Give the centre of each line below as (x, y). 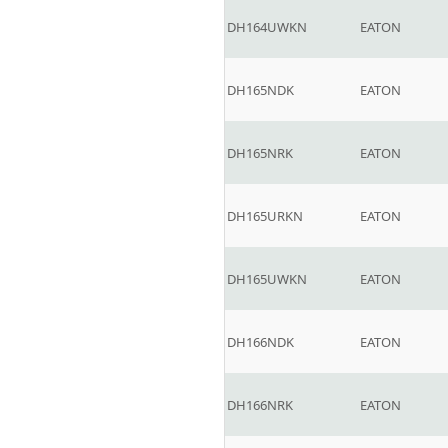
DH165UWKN (267, 279)
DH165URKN (265, 216)
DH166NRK (260, 405)
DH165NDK (260, 90)
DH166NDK (260, 342)
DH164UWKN (267, 27)
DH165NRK (260, 153)
